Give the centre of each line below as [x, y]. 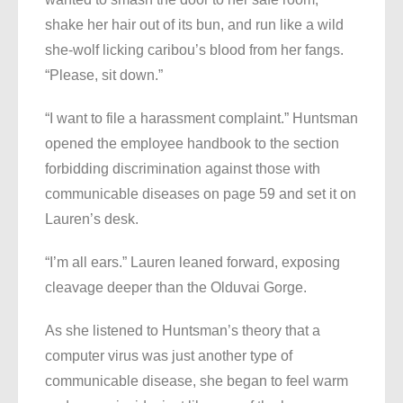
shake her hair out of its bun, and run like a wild [194, 25]
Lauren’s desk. [92, 219]
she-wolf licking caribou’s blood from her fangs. [194, 50]
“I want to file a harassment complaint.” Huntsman [201, 119]
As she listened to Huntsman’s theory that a [183, 331]
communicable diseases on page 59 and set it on [201, 194]
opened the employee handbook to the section [192, 144]
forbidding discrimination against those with [183, 169]
